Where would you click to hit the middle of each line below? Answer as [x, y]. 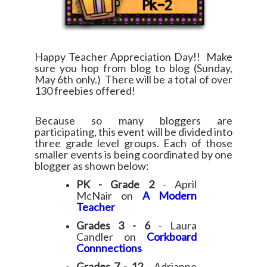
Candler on [106, 236]
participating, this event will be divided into [133, 131]
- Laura [173, 225]
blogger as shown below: [92, 165]
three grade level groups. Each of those [133, 143]
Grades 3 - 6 [113, 225]
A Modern [170, 195]
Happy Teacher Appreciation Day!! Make [133, 56]
